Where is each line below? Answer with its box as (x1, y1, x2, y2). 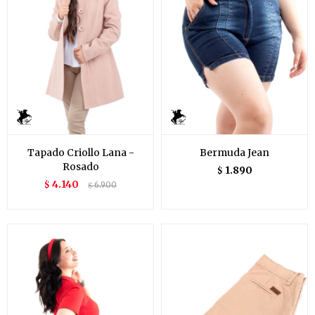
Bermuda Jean (200, 146, 269, 160)
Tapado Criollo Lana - (27, 146, 134, 160)
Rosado (62, 160, 99, 174)
